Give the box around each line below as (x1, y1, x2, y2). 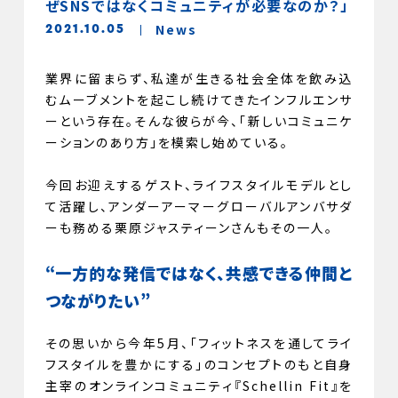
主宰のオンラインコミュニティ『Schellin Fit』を (44, 377, 354, 395)
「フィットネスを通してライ (189, 334, 354, 353)
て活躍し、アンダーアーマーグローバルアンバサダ (44, 197, 354, 216)
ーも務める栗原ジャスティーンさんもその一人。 (44, 219, 333, 237)
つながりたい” (44, 289, 151, 313)
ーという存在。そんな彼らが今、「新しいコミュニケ (44, 112, 354, 131)
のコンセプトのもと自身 (203, 355, 354, 374)
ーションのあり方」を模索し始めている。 (44, 133, 289, 152)
